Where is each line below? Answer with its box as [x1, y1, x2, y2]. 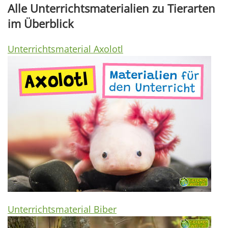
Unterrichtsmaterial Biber [8, 203, 117, 215]
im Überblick [8, 16, 74, 31]
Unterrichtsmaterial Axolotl [8, 42, 123, 55]
